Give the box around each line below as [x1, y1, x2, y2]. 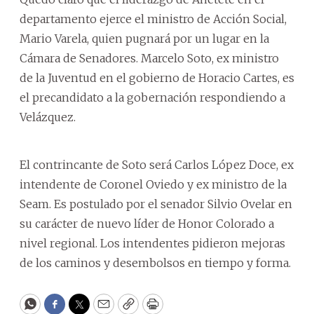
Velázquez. [20, 109, 76, 124]
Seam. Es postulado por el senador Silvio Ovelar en [20, 196, 292, 211]
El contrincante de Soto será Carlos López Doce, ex [20, 157, 294, 172]
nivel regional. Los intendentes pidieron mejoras [20, 235, 285, 250]
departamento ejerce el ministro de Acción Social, [20, 11, 287, 26]
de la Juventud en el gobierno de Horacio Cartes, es [20, 70, 294, 85]
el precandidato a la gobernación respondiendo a [20, 90, 285, 104]
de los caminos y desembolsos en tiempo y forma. [20, 255, 291, 270]
